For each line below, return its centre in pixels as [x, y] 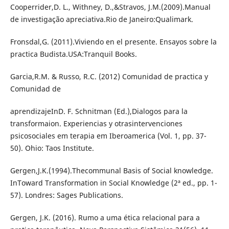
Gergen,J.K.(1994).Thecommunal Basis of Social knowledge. [111, 171]
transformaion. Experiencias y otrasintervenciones [96, 124]
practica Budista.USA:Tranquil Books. [73, 54]
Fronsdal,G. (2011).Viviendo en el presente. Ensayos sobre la [113, 42]
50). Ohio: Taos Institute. [52, 148]
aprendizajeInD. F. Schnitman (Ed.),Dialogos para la [99, 111]
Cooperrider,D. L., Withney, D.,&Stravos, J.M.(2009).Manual [110, 7]
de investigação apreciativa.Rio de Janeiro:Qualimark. [101, 19]
